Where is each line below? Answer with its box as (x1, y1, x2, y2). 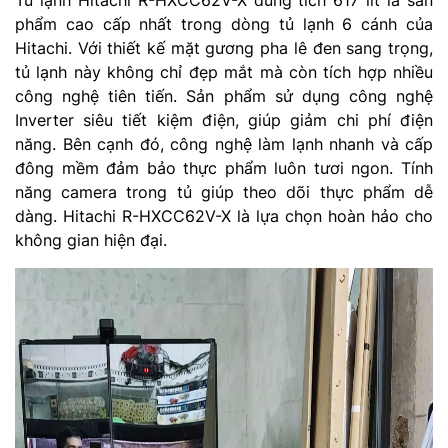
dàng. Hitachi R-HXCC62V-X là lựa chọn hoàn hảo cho (15, 205, 433, 226)
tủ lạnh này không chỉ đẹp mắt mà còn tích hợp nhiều (15, 61, 433, 82)
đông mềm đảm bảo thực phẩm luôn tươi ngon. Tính (15, 157, 433, 178)
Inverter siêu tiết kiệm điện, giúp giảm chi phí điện (15, 109, 433, 130)
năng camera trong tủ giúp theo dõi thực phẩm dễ (15, 181, 433, 202)
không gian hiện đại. (15, 229, 167, 250)
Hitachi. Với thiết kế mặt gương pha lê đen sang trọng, (15, 37, 433, 58)
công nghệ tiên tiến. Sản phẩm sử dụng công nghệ (15, 85, 433, 106)
